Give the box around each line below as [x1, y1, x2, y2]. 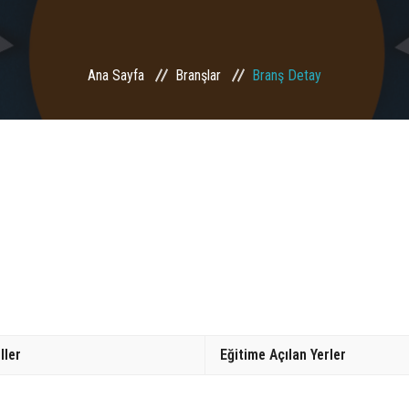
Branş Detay [252, 67, 321, 84]
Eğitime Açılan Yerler [220, 345, 346, 363]
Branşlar [175, 67, 221, 84]
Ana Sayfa [88, 67, 144, 84]
